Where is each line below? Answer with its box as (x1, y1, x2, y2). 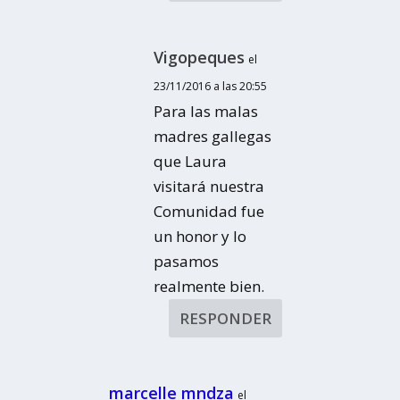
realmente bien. (154, 276, 265, 297)
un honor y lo (154, 226, 247, 247)
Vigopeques (154, 46, 246, 69)
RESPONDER (179, 308, 271, 329)
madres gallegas (154, 126, 272, 147)
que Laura (154, 151, 228, 172)
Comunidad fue (154, 201, 265, 222)
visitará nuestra (154, 176, 265, 197)
